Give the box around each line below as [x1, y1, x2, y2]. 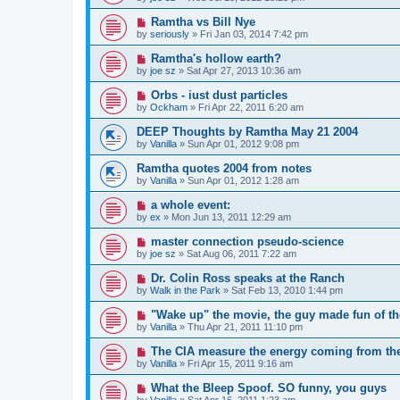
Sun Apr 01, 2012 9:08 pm [187, 137, 299, 149]
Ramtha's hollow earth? [150, 51, 281, 65]
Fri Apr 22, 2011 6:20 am [198, 101, 304, 112]
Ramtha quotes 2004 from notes [137, 161, 312, 175]
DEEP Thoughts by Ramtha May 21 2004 [137, 124, 358, 138]
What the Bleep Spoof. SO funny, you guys [150, 380, 387, 395]
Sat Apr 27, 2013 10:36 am [187, 64, 301, 76]
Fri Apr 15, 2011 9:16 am [187, 357, 293, 369]
